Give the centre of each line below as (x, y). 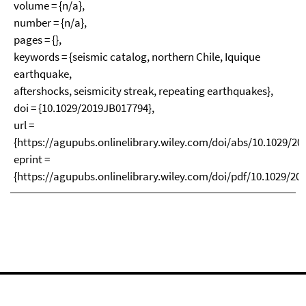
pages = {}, (38, 40)
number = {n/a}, (50, 23)
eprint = (32, 159)
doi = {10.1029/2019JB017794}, (84, 108)
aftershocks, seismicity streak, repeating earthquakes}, (143, 91)
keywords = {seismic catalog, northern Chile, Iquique (137, 57)
